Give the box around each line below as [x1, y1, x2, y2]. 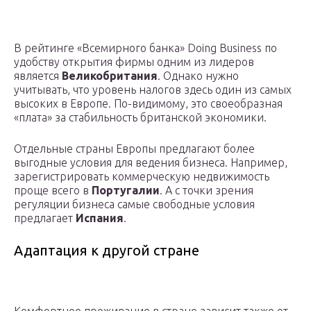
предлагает [14, 212, 76, 225]
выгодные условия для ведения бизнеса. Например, [14, 156, 287, 169]
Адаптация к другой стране [14, 242, 199, 259]
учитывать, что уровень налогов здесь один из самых [14, 83, 292, 96]
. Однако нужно [158, 69, 239, 83]
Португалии [92, 184, 160, 197]
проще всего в [14, 184, 92, 197]
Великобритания [62, 69, 158, 83]
